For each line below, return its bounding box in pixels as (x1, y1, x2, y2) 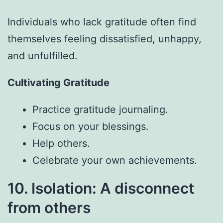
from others (7, 199, 91, 217)
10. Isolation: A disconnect (7, 179, 194, 198)
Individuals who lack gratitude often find (7, 16, 196, 28)
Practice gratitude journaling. (32, 104, 168, 116)
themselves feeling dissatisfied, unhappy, (7, 33, 202, 45)
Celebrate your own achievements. (32, 154, 197, 167)
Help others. (32, 137, 90, 150)
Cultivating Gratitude (7, 77, 110, 89)
